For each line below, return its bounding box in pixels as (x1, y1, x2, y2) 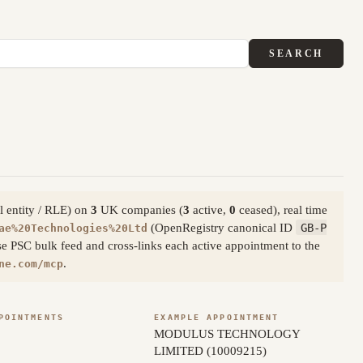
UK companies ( (97, 203, 183, 216)
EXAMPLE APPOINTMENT (154, 312, 280, 322)
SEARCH (269, 47, 323, 59)
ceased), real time (236, 203, 327, 216)
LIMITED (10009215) (154, 344, 267, 357)
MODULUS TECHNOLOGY (154, 327, 301, 340)
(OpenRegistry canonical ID (147, 220, 296, 234)
